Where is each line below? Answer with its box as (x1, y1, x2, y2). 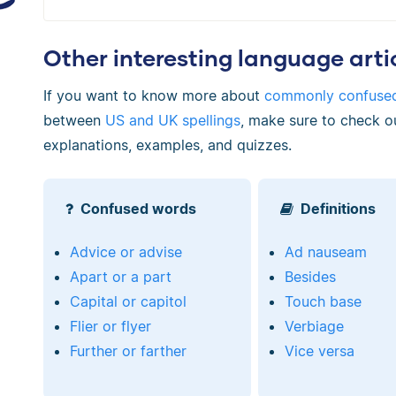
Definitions (301, 200, 377, 218)
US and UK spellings (105, 110, 240, 129)
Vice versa (285, 342, 355, 361)
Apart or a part (69, 268, 171, 286)
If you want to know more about (43, 86, 264, 104)
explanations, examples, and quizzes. (43, 135, 292, 154)
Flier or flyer (69, 317, 151, 336)
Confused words (80, 200, 196, 218)
